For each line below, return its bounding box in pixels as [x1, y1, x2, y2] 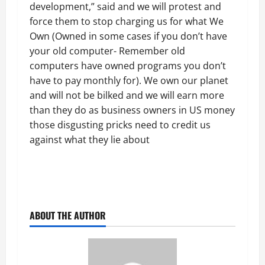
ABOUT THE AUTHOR [30, 208, 106, 222]
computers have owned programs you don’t [30, 59, 226, 72]
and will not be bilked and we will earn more [30, 89, 224, 102]
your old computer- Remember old [30, 44, 185, 57]
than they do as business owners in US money [30, 104, 235, 117]
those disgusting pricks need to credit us [30, 118, 211, 131]
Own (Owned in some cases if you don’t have [30, 30, 227, 43]
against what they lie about [30, 133, 150, 146]
